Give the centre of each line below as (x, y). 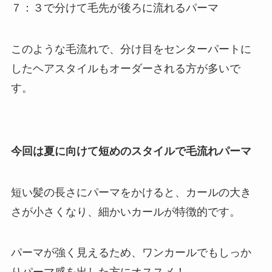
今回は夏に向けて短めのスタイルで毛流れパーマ (131, 151)
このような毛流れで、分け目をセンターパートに (131, 49)
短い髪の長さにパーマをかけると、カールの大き (131, 192)
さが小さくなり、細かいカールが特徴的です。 (125, 212)
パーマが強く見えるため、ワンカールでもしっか (131, 253)
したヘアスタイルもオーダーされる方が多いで (125, 69)
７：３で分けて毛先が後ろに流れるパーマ (114, 8)
